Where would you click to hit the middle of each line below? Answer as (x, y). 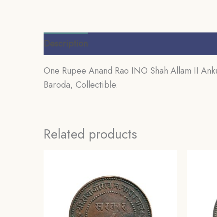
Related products (90, 134)
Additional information (140, 43)
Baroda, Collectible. (81, 85)
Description (66, 43)
